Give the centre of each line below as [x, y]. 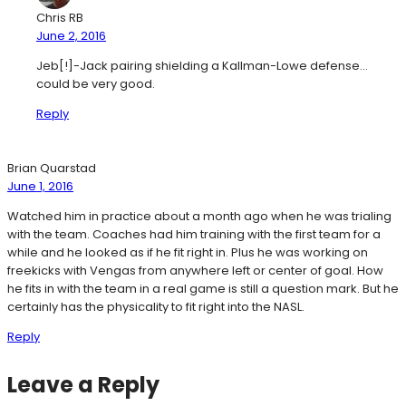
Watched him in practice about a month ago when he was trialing [199, 216]
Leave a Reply [83, 384]
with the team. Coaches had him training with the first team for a [194, 234]
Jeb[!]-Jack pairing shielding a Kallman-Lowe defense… [202, 65]
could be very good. [96, 83]
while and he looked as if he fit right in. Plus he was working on [188, 252]
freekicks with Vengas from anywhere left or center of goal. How [195, 270]
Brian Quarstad [52, 168]
